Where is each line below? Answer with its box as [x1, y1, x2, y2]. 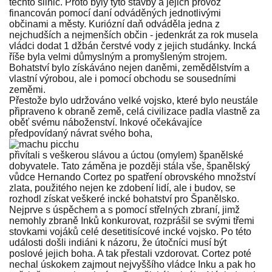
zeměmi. [9, 84, 46, 95]
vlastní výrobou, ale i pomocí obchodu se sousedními [9, 73, 236, 84]
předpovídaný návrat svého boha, [9, 128, 152, 139]
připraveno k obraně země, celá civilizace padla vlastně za [9, 106, 260, 117]
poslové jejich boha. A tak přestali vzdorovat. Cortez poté [9, 248, 251, 259]
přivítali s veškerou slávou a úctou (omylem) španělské [9, 150, 243, 161]
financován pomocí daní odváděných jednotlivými [9, 8, 221, 19]
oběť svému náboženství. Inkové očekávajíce [9, 117, 202, 128]
